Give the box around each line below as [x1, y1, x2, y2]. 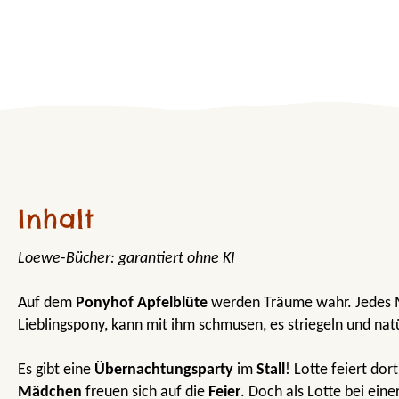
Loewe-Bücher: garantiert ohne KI [18, 249, 235, 267]
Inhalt [18, 202, 94, 234]
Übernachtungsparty [94, 361, 233, 379]
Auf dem [18, 294, 76, 312]
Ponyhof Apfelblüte [76, 294, 208, 312]
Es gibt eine [18, 361, 94, 379]
